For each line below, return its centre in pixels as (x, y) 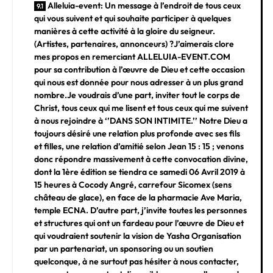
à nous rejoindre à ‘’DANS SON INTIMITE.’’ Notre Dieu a (141, 120)
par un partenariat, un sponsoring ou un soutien (124, 248)
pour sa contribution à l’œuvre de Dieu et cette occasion (140, 69)
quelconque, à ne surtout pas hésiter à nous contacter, (136, 261)
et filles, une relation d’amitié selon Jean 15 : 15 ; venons (139, 146)
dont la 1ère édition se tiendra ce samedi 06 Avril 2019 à (140, 172)
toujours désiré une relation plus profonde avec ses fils (137, 133)
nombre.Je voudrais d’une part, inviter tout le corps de (137, 95)
